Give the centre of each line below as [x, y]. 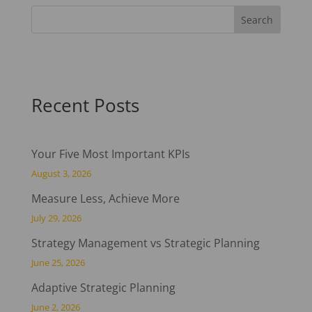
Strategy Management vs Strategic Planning [145, 243]
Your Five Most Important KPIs [110, 154]
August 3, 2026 [61, 174]
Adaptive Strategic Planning [103, 288]
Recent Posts [85, 106]
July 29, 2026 [56, 218]
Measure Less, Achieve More [105, 199]
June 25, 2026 [58, 263]
